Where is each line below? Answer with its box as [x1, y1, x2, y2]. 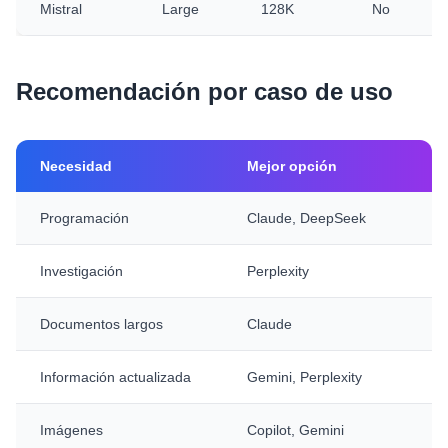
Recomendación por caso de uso [16, 78, 393, 105]
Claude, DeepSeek [247, 210, 366, 226]
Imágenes [40, 422, 103, 438]
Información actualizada [40, 369, 191, 385]
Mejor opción [247, 158, 337, 174]
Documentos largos [40, 316, 163, 332]
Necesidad [40, 158, 112, 174]
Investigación [40, 263, 123, 279]
